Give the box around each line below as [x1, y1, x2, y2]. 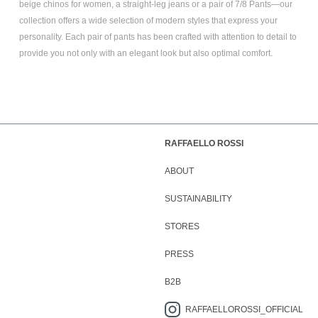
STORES [165, 221, 199, 231]
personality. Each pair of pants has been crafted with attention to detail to [18, 31, 297, 42]
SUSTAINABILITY [165, 194, 232, 204]
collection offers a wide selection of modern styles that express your [18, 15, 278, 26]
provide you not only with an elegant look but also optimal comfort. [18, 48, 273, 58]
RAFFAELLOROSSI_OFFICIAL [185, 305, 303, 314]
